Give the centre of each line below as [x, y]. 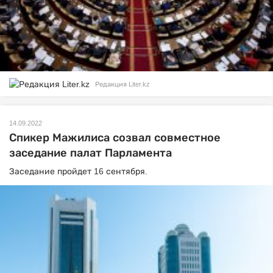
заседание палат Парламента [90, 153]
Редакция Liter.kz [122, 84]
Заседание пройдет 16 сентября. [80, 171]
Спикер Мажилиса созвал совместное [115, 137]
